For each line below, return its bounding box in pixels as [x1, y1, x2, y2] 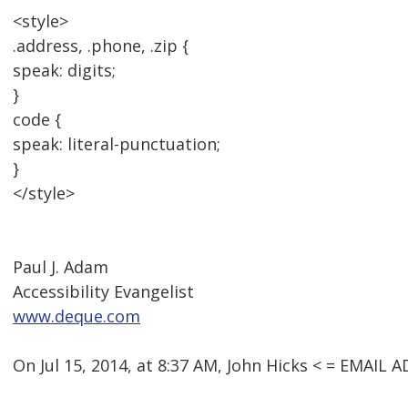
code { [13, 108, 61, 131]
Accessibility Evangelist [13, 280, 194, 303]
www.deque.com [13, 305, 140, 328]
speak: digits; [13, 59, 116, 82]
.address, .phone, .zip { [13, 35, 189, 57]
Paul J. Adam [13, 256, 108, 279]
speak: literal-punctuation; [13, 133, 220, 156]
